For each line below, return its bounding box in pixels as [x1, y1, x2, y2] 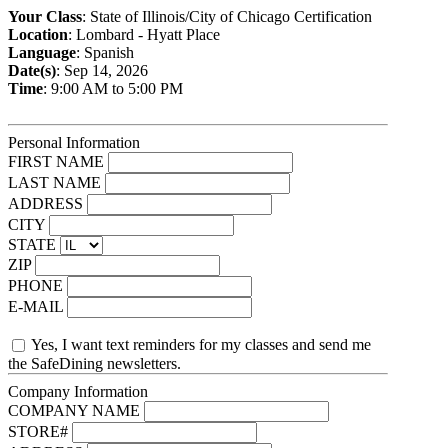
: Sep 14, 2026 [56, 62, 148, 79]
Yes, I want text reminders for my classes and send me [31, 336, 371, 353]
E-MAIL [8, 298, 63, 315]
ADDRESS [8, 195, 83, 212]
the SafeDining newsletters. [8, 355, 181, 372]
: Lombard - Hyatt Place [68, 26, 220, 43]
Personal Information [8, 134, 140, 151]
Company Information [8, 383, 148, 400]
